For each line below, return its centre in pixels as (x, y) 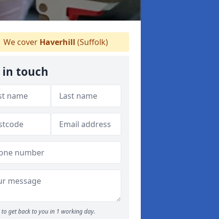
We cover (21, 42)
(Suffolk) (92, 42)
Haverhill (57, 42)
